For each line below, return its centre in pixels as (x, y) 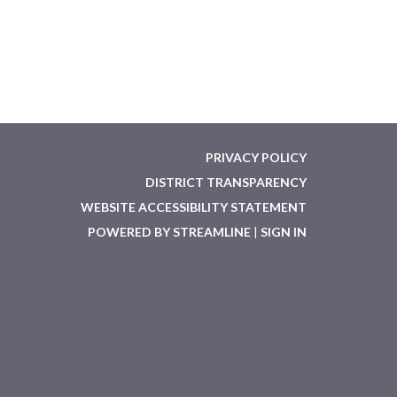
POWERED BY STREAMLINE (169, 231)
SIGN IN (284, 231)
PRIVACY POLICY (256, 157)
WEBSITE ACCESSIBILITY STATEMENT (194, 206)
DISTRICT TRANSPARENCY (226, 182)
